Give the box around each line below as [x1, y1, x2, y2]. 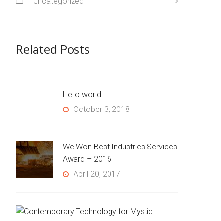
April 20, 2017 [74, 169, 120, 179]
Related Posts [16, 40, 90, 57]
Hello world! [63, 89, 103, 99]
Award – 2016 [63, 154, 111, 164]
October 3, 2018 [74, 104, 130, 114]
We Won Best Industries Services [63, 142, 177, 151]
